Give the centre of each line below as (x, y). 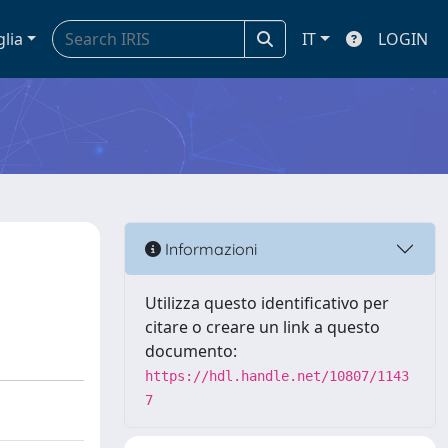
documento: (191, 351)
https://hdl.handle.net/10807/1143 (277, 376)
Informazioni (209, 248)
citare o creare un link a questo (262, 327)
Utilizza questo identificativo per (267, 303)
